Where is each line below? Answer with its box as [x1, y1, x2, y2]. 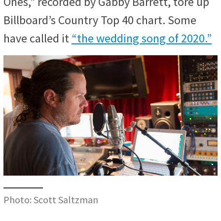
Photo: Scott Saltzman [3, 193, 98, 206]
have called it [3, 31, 72, 46]
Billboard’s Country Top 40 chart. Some [3, 12, 196, 28]
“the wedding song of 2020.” [72, 31, 212, 46]
